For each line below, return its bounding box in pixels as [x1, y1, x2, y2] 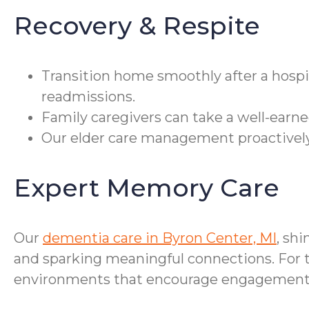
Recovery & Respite [14, 10, 260, 41]
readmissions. [41, 88, 135, 106]
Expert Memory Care [14, 172, 279, 203]
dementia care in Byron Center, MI [43, 230, 277, 247]
